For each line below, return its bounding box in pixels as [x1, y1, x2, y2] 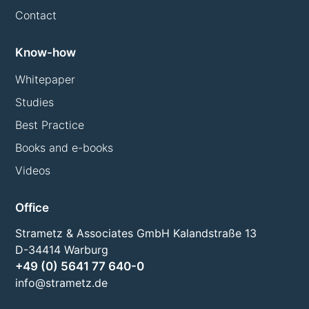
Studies [15, 95, 54, 110]
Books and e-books [15, 141, 114, 155]
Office [15, 201, 50, 215]
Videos [15, 163, 51, 178]
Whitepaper [15, 72, 76, 87]
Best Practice [15, 118, 85, 132]
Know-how [15, 46, 77, 60]
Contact [15, 8, 57, 23]
